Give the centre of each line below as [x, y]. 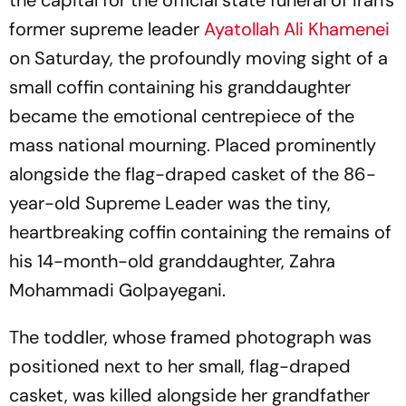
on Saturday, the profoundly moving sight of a [198, 58]
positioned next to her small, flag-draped [180, 366]
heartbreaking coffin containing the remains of [200, 232]
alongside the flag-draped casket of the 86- [193, 174]
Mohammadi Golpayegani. [117, 290]
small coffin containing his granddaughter [180, 87]
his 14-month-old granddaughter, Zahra [172, 261]
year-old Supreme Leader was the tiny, [170, 203]
